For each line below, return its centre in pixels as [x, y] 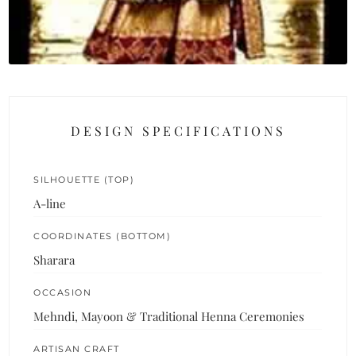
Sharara [54, 259]
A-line [50, 203]
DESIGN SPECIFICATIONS [178, 130]
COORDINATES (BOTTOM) [103, 236]
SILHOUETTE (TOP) [84, 179]
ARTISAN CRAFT [77, 348]
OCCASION [63, 292]
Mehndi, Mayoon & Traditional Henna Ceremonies [169, 316]
